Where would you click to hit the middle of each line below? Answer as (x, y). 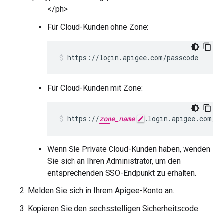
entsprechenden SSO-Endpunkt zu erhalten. (122, 173)
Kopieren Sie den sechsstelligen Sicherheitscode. (114, 208)
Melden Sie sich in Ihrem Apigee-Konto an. (101, 190)
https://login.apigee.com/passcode (133, 57)
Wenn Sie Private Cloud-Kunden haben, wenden (129, 149)
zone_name (117, 118)
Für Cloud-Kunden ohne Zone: (98, 27)
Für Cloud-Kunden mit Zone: (95, 88)
